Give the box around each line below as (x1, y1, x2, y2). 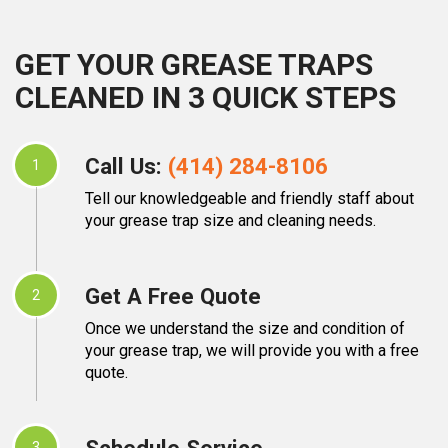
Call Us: (85, 152, 168, 179)
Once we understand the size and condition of (85, 318, 405, 338)
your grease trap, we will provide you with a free (85, 340, 419, 360)
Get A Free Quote (85, 282, 261, 309)
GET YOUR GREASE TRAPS (15, 46, 373, 82)
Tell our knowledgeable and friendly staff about (85, 188, 414, 208)
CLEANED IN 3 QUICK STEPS (15, 79, 396, 115)
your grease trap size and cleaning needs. (85, 210, 376, 230)
